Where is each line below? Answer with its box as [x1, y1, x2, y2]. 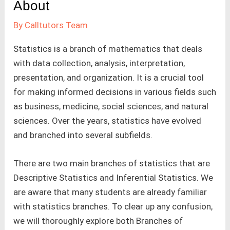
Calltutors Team [25, 20, 88, 30]
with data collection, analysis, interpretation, [13, 57, 185, 68]
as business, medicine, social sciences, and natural [13, 101, 209, 111]
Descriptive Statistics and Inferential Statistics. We [13, 172, 214, 183]
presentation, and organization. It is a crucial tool [13, 72, 204, 83]
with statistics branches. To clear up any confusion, [13, 201, 213, 212]
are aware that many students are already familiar [13, 186, 207, 197]
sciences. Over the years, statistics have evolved [13, 115, 202, 126]
